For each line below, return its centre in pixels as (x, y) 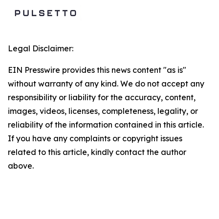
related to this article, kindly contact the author (97, 152)
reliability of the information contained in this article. (106, 125)
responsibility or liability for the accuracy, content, (102, 97)
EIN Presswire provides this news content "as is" (97, 70)
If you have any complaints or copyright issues (95, 138)
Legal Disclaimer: (41, 48)
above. (21, 166)
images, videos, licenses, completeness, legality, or (103, 111)
